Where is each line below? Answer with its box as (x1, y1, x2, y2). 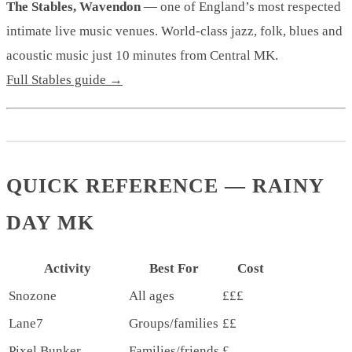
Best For (149, 260, 199, 276)
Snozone (9, 288, 57, 303)
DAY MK (6, 211, 95, 234)
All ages (129, 288, 174, 303)
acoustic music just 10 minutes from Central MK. (6, 47, 278, 63)
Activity (43, 260, 91, 276)
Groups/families (129, 315, 218, 331)
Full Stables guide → (6, 71, 123, 87)
